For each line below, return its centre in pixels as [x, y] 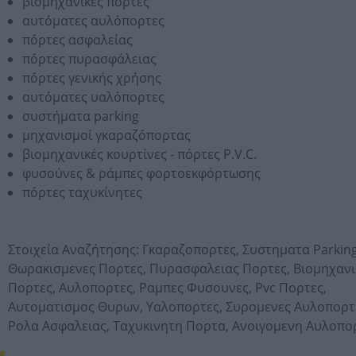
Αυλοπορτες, [99, 288]
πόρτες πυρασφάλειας [89, 59]
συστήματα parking [81, 116]
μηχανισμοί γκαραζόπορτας [106, 135]
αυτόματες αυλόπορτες [93, 21]
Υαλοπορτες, [186, 307]
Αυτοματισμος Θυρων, [77, 307]
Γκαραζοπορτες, [192, 250]
